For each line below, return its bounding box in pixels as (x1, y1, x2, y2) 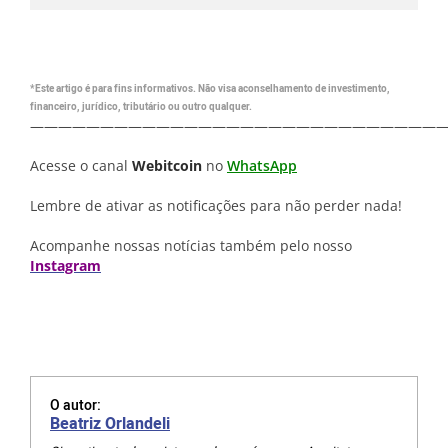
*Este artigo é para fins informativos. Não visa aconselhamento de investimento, (30, 82, 390, 96)
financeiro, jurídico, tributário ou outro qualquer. (30, 100, 252, 114)
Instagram (30, 256, 101, 275)
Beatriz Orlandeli (50, 412, 170, 436)
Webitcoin (132, 156, 202, 175)
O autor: (50, 395, 101, 416)
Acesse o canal (30, 156, 132, 175)
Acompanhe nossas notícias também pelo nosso (30, 236, 352, 255)
